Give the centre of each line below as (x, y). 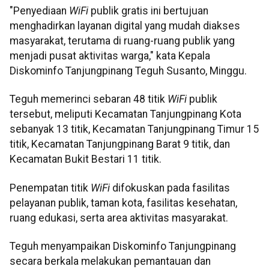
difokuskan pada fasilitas (170, 188)
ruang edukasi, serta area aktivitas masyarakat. (119, 218)
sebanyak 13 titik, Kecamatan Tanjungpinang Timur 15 (134, 129)
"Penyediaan (39, 11)
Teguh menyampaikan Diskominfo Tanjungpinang (123, 246)
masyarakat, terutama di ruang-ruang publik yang (122, 41)
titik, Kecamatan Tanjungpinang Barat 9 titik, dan (120, 144)
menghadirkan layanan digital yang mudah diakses (125, 26)
